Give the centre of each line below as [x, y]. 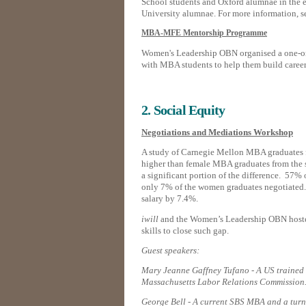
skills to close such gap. [186, 231]
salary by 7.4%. [170, 199]
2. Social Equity [183, 110]
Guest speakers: [171, 251]
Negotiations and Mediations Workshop [217, 133]
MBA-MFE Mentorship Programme [204, 33]
